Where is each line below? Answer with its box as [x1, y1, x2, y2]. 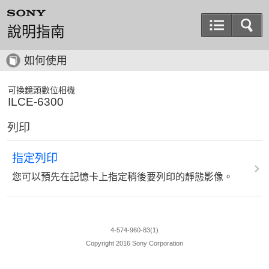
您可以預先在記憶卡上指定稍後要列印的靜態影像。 [12, 171, 233, 182]
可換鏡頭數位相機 [8, 85, 75, 95]
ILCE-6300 [8, 95, 64, 108]
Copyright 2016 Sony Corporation [86, 239, 183, 247]
